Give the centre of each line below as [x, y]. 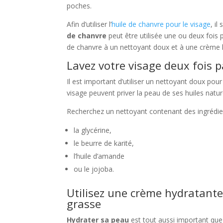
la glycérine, [93, 130]
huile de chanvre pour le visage [161, 24]
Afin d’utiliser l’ [89, 24]
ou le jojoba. [94, 169]
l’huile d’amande [99, 156]
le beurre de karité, [104, 143]
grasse [84, 204]
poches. [79, 6]
